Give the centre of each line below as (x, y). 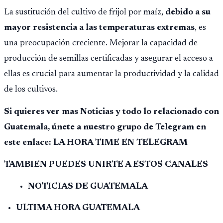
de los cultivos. (31, 90)
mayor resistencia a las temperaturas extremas (99, 28)
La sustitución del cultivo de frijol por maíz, (85, 13)
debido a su (188, 13)
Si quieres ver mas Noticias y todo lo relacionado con (111, 112)
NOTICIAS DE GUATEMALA (88, 186)
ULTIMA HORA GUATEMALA (78, 208)
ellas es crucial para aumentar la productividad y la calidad (111, 74)
